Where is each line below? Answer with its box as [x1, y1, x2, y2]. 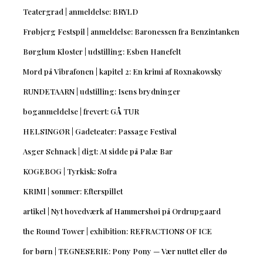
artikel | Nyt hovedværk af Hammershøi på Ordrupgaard [22, 205, 221, 216]
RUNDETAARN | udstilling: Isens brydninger [22, 86, 180, 96]
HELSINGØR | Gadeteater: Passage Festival [22, 126, 177, 136]
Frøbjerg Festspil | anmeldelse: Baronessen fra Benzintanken [22, 26, 240, 36]
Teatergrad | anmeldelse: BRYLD [22, 6, 138, 16]
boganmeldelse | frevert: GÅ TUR [22, 106, 139, 116]
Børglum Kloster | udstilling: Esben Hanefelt [22, 46, 181, 56]
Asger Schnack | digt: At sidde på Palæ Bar [22, 146, 173, 156]
